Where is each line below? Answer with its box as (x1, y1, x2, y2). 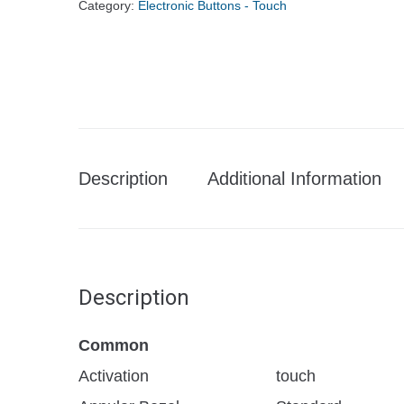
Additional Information (207, 169, 381, 188)
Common (78, 336, 149, 354)
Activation (78, 367, 149, 385)
